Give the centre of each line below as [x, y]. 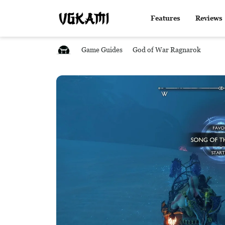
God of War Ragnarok [167, 49]
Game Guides [102, 49]
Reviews [209, 18]
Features [165, 18]
